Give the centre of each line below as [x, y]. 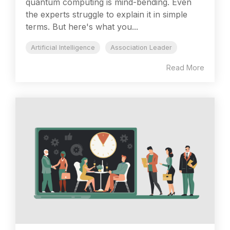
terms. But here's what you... [82, 27]
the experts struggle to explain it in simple [107, 15]
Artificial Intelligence [63, 48]
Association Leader [141, 48]
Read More [185, 68]
